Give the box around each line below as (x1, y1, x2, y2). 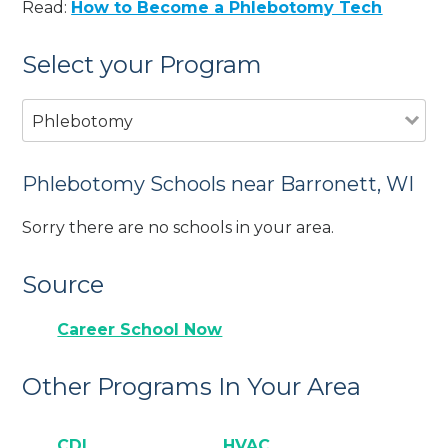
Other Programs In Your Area (22, 372, 362, 402)
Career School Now (57, 320, 223, 340)
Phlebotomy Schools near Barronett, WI (22, 171, 415, 196)
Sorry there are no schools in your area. (22, 217, 335, 237)
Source (22, 269, 105, 299)
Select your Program (22, 49, 263, 79)
